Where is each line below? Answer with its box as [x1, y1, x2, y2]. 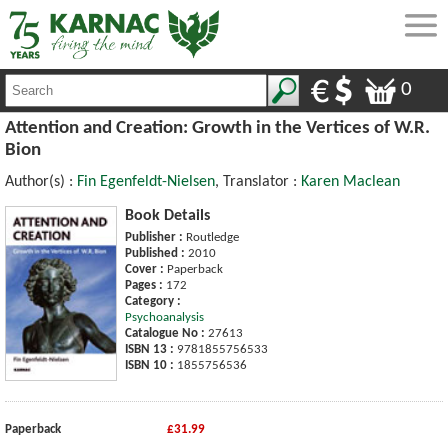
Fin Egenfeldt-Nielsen [77, 173, 215, 190]
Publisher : [125, 230, 183, 244]
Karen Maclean [301, 173, 400, 190]
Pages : [125, 278, 163, 292]
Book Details [125, 207, 210, 224]
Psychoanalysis [125, 310, 204, 324]
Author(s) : [5, 173, 77, 190]
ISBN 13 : [125, 342, 174, 356]
